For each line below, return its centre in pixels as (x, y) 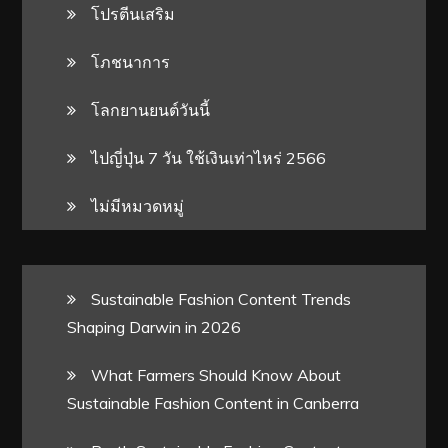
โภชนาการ (131, 62)
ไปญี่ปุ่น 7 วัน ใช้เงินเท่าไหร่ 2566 (209, 158)
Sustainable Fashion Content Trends (221, 299)
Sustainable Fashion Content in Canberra (213, 403)
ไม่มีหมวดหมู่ (138, 206)
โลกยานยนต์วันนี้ (151, 110)
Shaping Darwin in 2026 (154, 327)
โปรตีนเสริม (133, 14)
